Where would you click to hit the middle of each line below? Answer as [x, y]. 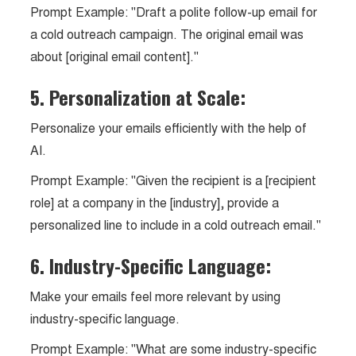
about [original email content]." [115, 57]
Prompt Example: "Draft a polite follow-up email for [174, 12]
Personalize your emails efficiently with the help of [169, 128]
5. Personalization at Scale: [138, 97]
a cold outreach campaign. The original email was [167, 35]
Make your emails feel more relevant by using [156, 297]
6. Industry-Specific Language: [151, 265]
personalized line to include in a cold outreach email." [176, 225]
